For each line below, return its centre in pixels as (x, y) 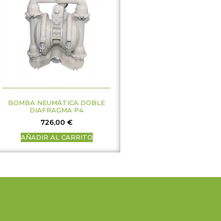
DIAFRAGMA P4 (57, 110)
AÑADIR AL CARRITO (56, 137)
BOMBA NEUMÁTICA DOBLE (57, 103)
